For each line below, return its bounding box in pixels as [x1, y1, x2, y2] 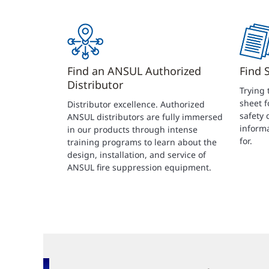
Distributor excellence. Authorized [67, 98, 205, 110]
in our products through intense [67, 123, 198, 135]
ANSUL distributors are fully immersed [67, 110, 223, 122]
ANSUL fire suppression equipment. [67, 161, 211, 173]
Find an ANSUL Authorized [67, 63, 201, 78]
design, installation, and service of [67, 148, 206, 160]
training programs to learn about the [67, 136, 217, 148]
